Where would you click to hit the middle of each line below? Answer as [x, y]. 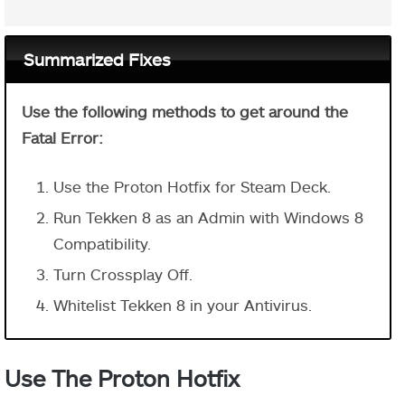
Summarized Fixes [97, 60]
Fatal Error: [62, 137]
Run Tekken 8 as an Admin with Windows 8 [208, 217]
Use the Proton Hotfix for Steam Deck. [192, 186]
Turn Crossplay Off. [123, 273]
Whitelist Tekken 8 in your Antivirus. [183, 304]
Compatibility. [102, 243]
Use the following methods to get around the [185, 111]
